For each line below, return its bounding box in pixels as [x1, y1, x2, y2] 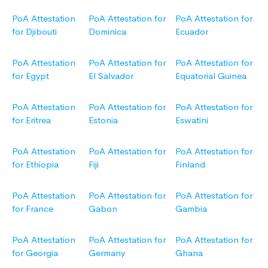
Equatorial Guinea [175, 70, 246, 82]
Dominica [89, 26, 126, 38]
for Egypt [12, 70, 49, 82]
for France [12, 203, 53, 215]
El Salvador [89, 70, 133, 82]
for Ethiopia [12, 159, 59, 170]
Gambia [175, 203, 207, 215]
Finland [175, 159, 205, 170]
